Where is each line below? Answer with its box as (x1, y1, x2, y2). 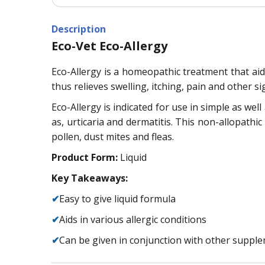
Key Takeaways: (51, 171, 128, 185)
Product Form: (51, 150, 118, 164)
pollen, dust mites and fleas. (51, 130, 174, 143)
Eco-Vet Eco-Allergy (51, 37, 167, 54)
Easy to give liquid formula (59, 192, 176, 205)
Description (51, 22, 106, 35)
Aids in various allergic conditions (59, 212, 206, 226)
